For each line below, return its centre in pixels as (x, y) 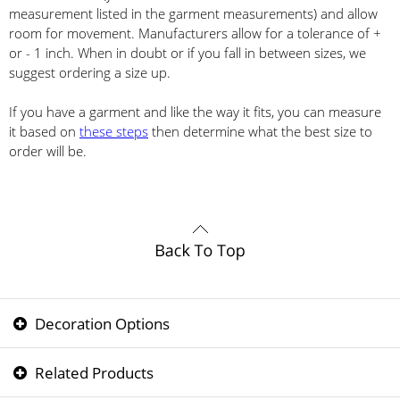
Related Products (92, 373)
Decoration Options (100, 324)
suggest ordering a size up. (90, 73)
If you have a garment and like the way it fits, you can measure (195, 112)
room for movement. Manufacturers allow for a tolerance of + (195, 33)
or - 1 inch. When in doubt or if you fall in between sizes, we (187, 53)
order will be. (48, 151)
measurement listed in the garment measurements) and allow (193, 14)
